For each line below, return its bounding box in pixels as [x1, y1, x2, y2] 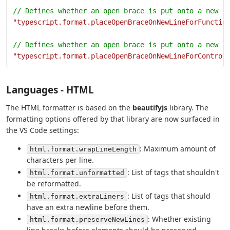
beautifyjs [132, 103, 167, 113]
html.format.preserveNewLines [30, 216, 145, 224]
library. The [167, 103, 208, 113]
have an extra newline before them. [27, 202, 149, 212]
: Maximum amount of [140, 144, 216, 154]
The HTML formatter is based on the [6, 103, 132, 113]
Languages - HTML [6, 83, 94, 97]
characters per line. [27, 155, 94, 165]
